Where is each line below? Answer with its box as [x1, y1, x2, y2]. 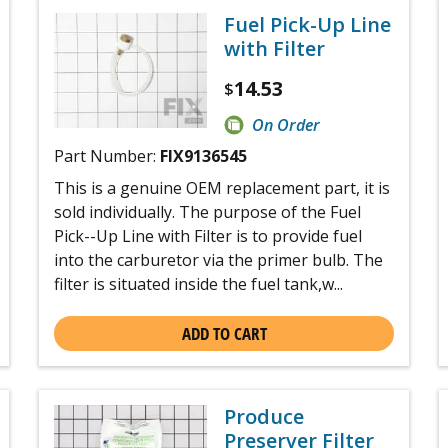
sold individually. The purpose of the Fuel [54, 200, 361, 223]
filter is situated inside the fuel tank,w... [54, 272, 343, 295]
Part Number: [54, 144, 160, 167]
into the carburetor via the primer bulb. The [54, 248, 383, 271]
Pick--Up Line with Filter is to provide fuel [54, 224, 362, 247]
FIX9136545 [160, 144, 247, 167]
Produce [224, 402, 304, 430]
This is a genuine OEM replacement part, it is [54, 176, 390, 199]
